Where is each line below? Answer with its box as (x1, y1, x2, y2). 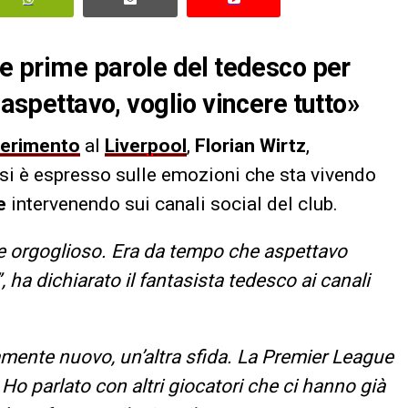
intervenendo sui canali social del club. (6, 192, 338, 215)
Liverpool (105, 134, 187, 157)
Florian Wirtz (195, 134, 306, 157)
